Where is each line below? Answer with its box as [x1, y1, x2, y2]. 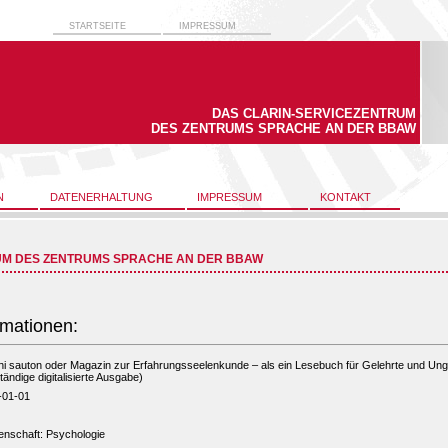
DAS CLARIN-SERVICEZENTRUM [212, 106, 416, 122]
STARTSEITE [69, 21, 126, 32]
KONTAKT [320, 191, 371, 203]
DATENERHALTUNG [50, 191, 153, 203]
